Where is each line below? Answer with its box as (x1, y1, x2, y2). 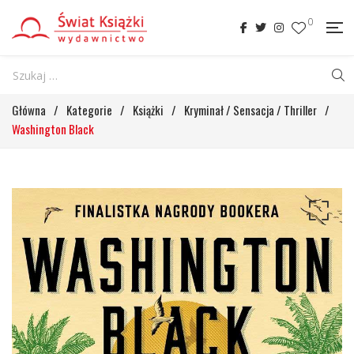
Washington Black (12, 120, 94, 137)
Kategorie (66, 101, 112, 119)
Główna (12, 101, 46, 119)
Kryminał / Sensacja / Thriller (184, 101, 317, 119)
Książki (133, 101, 164, 119)
